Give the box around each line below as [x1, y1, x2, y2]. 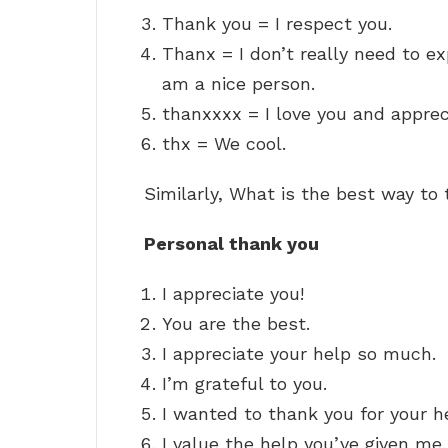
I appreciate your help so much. [162, 343, 436, 365]
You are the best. [162, 313, 310, 335]
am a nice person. [162, 73, 315, 95]
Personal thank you [144, 233, 319, 255]
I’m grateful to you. [162, 373, 327, 395]
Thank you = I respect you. [162, 13, 392, 35]
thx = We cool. [162, 133, 286, 155]
